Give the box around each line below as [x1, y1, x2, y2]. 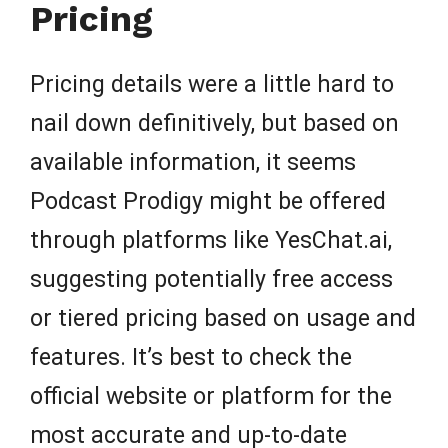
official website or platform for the [30, 382, 392, 410]
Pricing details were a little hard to [30, 70, 394, 98]
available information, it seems [30, 148, 356, 176]
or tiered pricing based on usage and [30, 304, 416, 332]
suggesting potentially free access [30, 265, 393, 293]
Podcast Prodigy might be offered [30, 187, 386, 215]
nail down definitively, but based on [30, 109, 399, 137]
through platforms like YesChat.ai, [30, 226, 392, 254]
